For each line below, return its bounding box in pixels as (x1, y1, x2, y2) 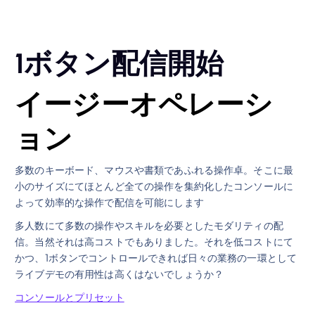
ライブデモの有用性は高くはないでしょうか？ (15, 267, 224, 281)
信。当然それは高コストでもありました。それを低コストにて (15, 235, 294, 248)
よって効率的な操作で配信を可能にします (15, 195, 204, 209)
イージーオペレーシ (15, 86, 274, 121)
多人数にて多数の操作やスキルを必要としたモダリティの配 (15, 219, 283, 232)
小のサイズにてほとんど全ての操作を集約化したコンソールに (15, 179, 294, 193)
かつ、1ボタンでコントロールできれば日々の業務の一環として (15, 251, 297, 264)
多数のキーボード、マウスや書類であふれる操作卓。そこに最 (15, 163, 294, 176)
